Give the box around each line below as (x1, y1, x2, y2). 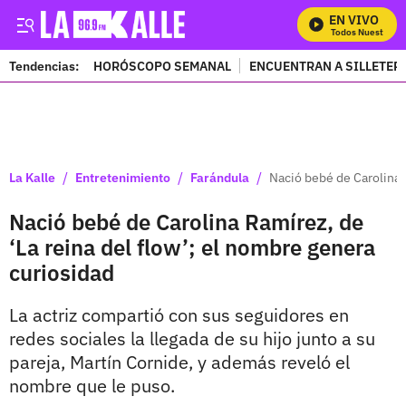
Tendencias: (9, 57, 79, 74)
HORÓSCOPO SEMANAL (93, 57, 231, 74)
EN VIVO (329, 12, 379, 28)
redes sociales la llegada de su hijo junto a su (9, 326, 375, 351)
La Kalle (9, 169, 55, 186)
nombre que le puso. (9, 373, 175, 398)
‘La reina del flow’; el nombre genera (9, 233, 375, 262)
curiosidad (9, 258, 114, 287)
